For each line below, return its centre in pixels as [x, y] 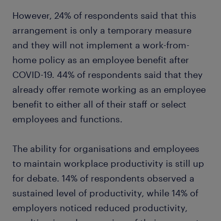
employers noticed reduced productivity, [100, 208]
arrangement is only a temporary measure [102, 30]
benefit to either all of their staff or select [99, 104]
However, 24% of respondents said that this [104, 15]
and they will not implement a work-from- [101, 45]
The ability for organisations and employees [106, 148]
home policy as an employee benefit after [101, 60]
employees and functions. [69, 119]
